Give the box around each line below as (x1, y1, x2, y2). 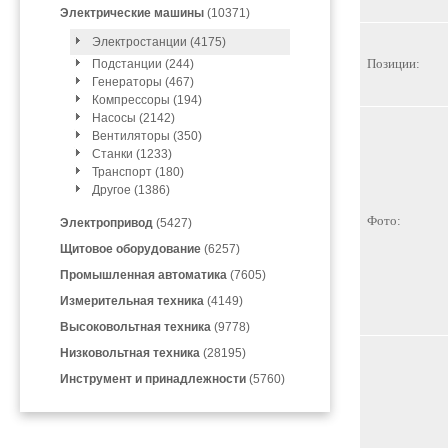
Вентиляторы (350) (92, 129, 202, 143)
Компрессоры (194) (92, 93, 202, 107)
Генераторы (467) (92, 75, 194, 89)
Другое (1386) (92, 183, 170, 197)
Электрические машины (60, 6, 204, 20)
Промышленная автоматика (60, 268, 227, 282)
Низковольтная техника (60, 346, 200, 360)
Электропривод (60, 216, 153, 230)
